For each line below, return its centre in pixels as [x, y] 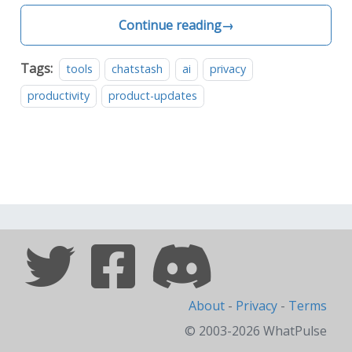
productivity [59, 95]
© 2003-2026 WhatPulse [256, 331]
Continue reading [170, 25]
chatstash [137, 69]
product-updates [153, 95]
